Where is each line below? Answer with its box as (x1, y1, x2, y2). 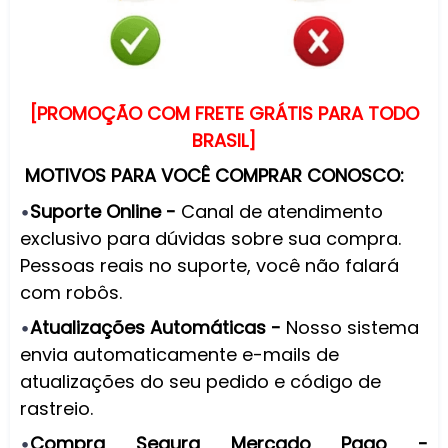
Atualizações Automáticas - (30, 314, 286, 340)
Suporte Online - (30, 198, 176, 224)
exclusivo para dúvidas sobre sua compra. (20, 225, 401, 251)
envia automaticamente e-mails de (20, 341, 339, 367)
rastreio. (20, 395, 93, 421)
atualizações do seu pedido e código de (20, 368, 381, 394)
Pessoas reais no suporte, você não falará (20, 252, 399, 278)
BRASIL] (192, 127, 256, 153)
